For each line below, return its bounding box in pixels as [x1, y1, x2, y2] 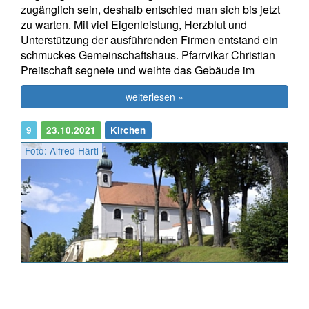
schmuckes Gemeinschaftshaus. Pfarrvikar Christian [21, 46, 275, 63]
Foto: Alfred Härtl [25, 143, 99, 157]
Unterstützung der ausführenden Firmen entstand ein [21, 31, 278, 48]
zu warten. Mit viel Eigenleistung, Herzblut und [21, 16, 247, 32]
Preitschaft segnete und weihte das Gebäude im [21, 61, 255, 78]
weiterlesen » [126, 89, 183, 103]
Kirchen [110, 123, 146, 137]
